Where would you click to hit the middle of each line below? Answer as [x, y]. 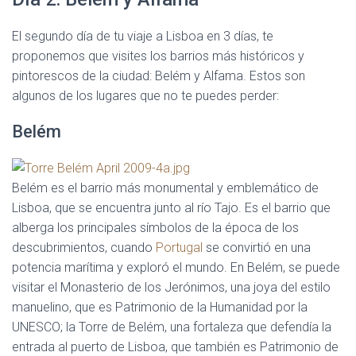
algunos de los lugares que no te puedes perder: [145, 95]
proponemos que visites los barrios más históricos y [158, 56]
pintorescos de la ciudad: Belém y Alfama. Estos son [159, 75]
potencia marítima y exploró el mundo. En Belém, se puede [176, 268]
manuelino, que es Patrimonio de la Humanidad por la [160, 308]
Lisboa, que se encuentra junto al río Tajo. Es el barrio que [171, 208]
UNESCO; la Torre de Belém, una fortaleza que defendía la [172, 327]
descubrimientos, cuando [84, 248]
